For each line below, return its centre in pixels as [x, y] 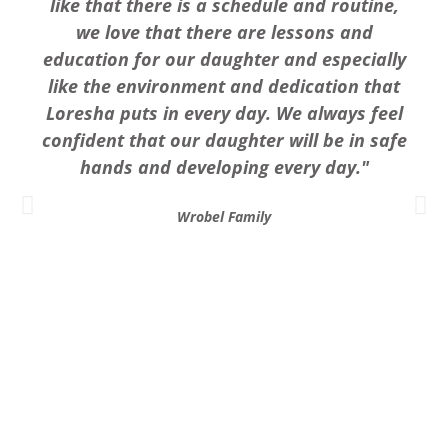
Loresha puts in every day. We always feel [224, 112]
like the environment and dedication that [224, 85]
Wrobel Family [224, 216]
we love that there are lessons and [224, 31]
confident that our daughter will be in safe [224, 139]
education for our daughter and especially [224, 58]
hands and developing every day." [224, 166]
